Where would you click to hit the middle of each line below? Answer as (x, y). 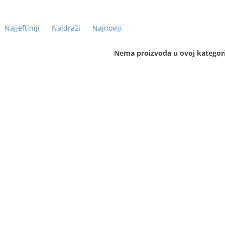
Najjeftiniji (22, 28)
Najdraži (66, 28)
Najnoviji (107, 28)
